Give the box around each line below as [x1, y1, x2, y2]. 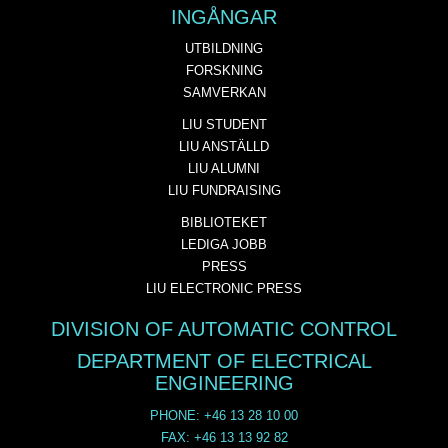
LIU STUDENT [181, 117, 267, 133]
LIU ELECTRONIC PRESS [146, 281, 302, 297]
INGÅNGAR [171, 5, 277, 28]
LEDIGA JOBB [181, 237, 267, 253]
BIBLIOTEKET [181, 215, 267, 231]
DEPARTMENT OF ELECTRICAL [76, 350, 372, 373]
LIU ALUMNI [188, 161, 260, 177]
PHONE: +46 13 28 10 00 [150, 407, 298, 423]
